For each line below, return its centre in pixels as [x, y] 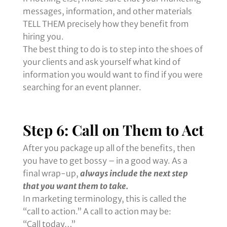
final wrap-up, [51, 174]
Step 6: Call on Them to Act [113, 130]
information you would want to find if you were [112, 75]
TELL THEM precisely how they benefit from [106, 24]
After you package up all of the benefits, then [109, 148]
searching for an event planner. [82, 87]
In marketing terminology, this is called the [104, 199]
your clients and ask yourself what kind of [101, 62]
